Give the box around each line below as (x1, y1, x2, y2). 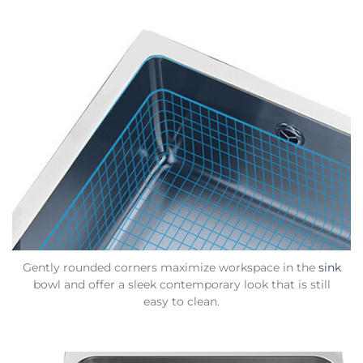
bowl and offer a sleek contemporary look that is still (32, 278, 331, 292)
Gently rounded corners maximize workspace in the (22, 261, 318, 275)
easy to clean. (143, 295, 220, 309)
